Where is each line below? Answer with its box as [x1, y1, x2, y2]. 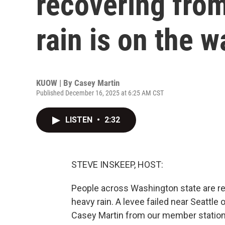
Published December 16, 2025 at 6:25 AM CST [36, 89, 164, 97]
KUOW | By [36, 78, 74, 88]
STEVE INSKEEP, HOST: [71, 159, 163, 170]
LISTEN [65, 115, 94, 125]
